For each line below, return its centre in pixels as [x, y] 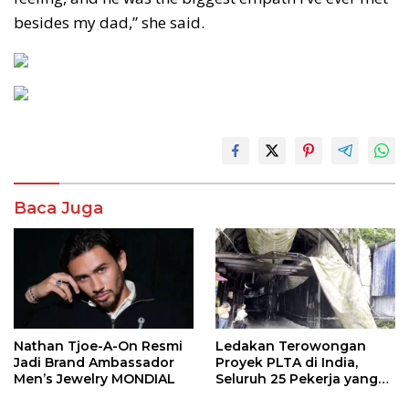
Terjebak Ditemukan [284, 396]
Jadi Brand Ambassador [94, 363]
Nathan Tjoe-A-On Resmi [98, 346]
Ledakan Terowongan [291, 346]
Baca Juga [58, 209]
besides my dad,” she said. [109, 23]
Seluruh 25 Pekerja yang [297, 379]
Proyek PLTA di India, [287, 363]
